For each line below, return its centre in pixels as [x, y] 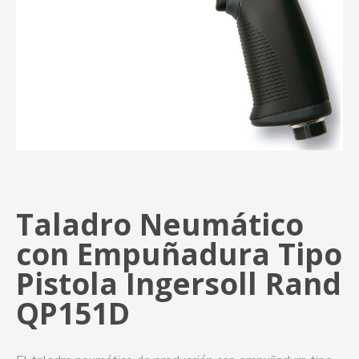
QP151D [73, 313]
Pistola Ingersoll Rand [179, 283]
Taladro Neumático [160, 224]
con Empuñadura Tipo [179, 253]
